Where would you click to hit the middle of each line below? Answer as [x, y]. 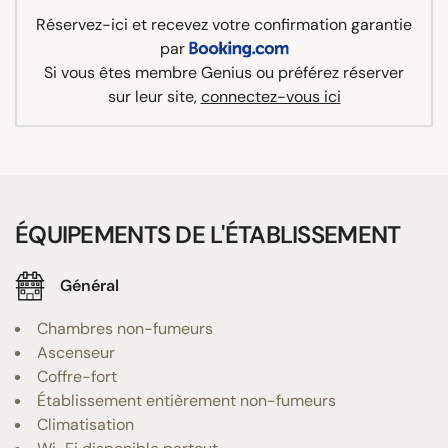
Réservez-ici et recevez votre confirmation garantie [224, 24]
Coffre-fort [77, 376]
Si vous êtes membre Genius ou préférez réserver [224, 72]
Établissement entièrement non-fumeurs [186, 400]
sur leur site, [154, 96]
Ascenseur [76, 352]
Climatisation [85, 424]
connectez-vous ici [270, 96]
